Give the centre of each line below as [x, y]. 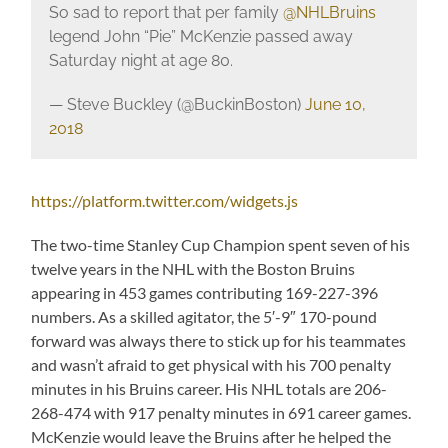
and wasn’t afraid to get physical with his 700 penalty [211, 364]
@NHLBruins [329, 13]
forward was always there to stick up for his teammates [219, 340]
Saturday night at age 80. [140, 61]
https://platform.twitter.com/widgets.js [165, 200]
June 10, [335, 105]
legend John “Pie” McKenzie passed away [200, 37]
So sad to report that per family [165, 13]
